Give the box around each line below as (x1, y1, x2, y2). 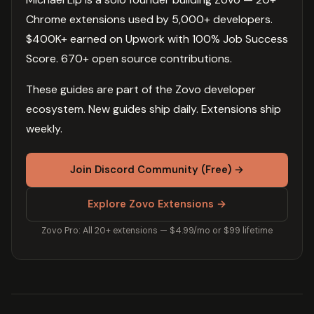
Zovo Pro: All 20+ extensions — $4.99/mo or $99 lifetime (41, 224, 273, 236)
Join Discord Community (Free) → (70, 162, 244, 177)
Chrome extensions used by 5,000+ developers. (26, 11, 273, 27)
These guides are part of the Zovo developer (26, 81, 256, 97)
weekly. (26, 121, 62, 136)
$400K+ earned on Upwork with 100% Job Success (26, 31, 288, 46)
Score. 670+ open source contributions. (26, 50, 232, 66)
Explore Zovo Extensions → (88, 196, 226, 211)
